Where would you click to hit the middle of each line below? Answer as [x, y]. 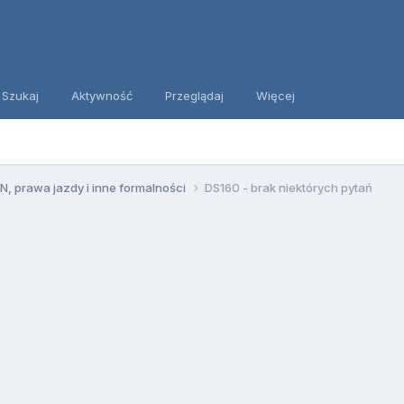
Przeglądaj [194, 96]
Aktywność [101, 96]
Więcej [275, 96]
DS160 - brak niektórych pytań [288, 187]
